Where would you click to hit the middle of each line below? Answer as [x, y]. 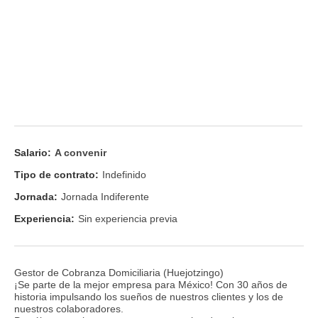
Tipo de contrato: [56, 174]
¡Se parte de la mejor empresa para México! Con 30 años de [151, 284]
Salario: [33, 152]
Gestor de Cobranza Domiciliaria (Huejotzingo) [119, 272]
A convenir [81, 152]
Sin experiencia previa [128, 219]
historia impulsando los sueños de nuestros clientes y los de [149, 296]
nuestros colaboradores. [69, 308]
